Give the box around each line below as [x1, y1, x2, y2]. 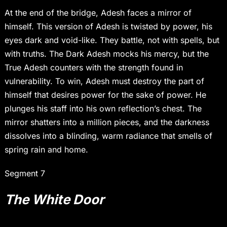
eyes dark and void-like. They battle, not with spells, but [4, 35, 219, 46]
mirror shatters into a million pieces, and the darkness [4, 117, 209, 128]
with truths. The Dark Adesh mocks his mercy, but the [4, 49, 209, 59]
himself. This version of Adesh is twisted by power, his [4, 21, 212, 32]
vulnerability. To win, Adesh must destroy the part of [4, 76, 204, 87]
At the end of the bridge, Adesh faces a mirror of [4, 8, 192, 18]
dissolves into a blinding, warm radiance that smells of [4, 131, 212, 141]
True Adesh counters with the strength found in [4, 62, 183, 73]
